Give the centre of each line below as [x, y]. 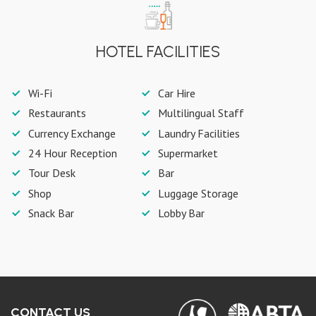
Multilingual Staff [201, 113]
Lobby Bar [181, 213]
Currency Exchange [72, 133]
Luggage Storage [198, 193]
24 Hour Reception [72, 153]
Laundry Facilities [199, 133]
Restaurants [57, 113]
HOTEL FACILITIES [158, 51]
